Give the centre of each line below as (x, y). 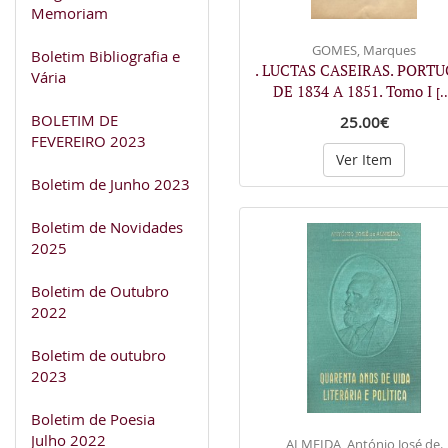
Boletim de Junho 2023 (110, 183)
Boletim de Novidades (107, 226)
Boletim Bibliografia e (105, 55)
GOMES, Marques (364, 49)
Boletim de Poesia (93, 418)
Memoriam (69, 12)
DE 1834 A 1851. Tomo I (354, 90)
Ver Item (364, 159)
